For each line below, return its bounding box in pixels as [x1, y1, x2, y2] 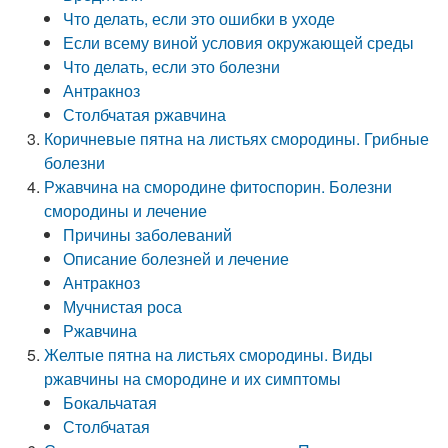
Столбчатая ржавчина [63, 103, 227, 126]
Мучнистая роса [63, 295, 183, 318]
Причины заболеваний [63, 223, 233, 246]
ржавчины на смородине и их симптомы [44, 367, 342, 390]
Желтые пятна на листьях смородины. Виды [44, 343, 374, 366]
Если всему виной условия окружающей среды [63, 31, 415, 54]
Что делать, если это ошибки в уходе [63, 7, 336, 30]
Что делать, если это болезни [63, 55, 281, 78]
